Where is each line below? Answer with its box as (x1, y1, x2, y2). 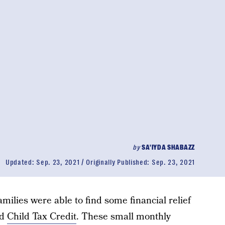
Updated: (5, 158, 37, 166)
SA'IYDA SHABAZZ (142, 143, 195, 151)
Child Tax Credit (7, 210, 76, 223)
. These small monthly (76, 210, 171, 223)
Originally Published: (86, 158, 152, 166)
